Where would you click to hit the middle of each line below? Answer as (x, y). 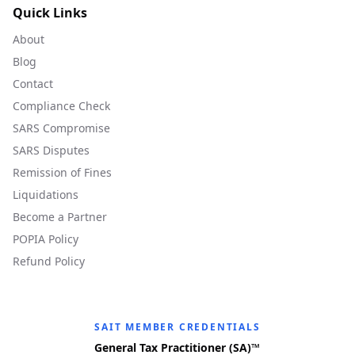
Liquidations (46, 195)
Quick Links (50, 13)
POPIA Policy (46, 239)
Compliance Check (61, 106)
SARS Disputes (51, 150)
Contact (33, 84)
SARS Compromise (61, 128)
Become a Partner (60, 217)
